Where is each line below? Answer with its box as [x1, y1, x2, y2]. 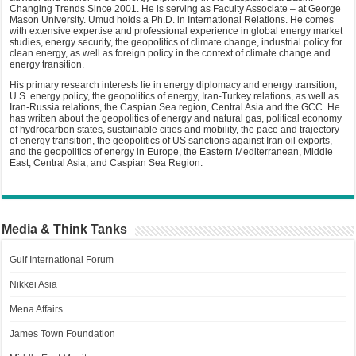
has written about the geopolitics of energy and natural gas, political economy [10, 112, 342, 124]
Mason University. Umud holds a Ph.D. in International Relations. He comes [10, 14, 335, 25]
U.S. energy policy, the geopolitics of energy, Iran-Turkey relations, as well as [10, 90, 339, 102]
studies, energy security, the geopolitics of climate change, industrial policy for [10, 36, 343, 48]
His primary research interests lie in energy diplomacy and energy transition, [10, 79, 338, 91]
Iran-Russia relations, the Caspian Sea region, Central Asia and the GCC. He [10, 101, 341, 113]
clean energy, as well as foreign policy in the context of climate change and [10, 47, 331, 59]
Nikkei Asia [10, 278, 58, 290]
